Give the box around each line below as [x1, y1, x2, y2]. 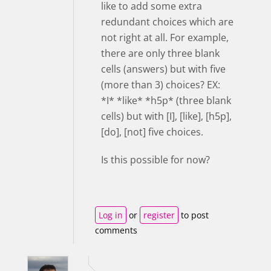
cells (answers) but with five [101, 62, 226, 76]
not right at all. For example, [101, 30, 229, 44]
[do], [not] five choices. [101, 125, 203, 139]
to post [178, 209, 209, 221]
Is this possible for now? [101, 152, 210, 166]
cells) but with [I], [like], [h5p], [101, 109, 232, 123]
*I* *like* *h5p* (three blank [101, 93, 231, 107]
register [143, 209, 175, 221]
